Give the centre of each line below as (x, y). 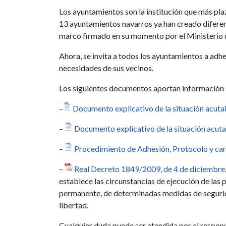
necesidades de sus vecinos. (106, 68)
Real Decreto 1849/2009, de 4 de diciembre (150, 169)
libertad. (74, 205)
